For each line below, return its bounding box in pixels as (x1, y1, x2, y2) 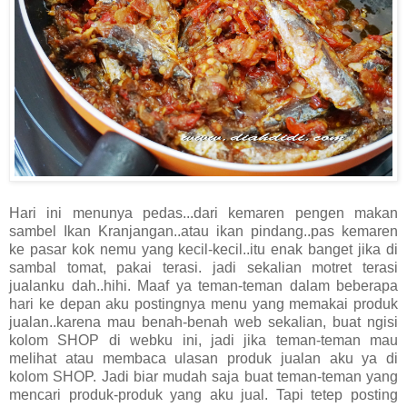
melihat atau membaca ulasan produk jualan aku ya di (9, 351, 398, 367)
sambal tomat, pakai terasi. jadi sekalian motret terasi (9, 260, 398, 276)
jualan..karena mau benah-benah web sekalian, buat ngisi (9, 314, 398, 331)
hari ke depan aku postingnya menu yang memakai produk (9, 296, 398, 313)
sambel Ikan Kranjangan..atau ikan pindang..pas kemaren (9, 223, 398, 240)
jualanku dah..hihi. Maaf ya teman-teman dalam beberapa (9, 278, 398, 294)
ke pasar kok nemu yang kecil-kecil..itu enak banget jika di (9, 242, 398, 258)
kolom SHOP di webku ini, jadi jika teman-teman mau (9, 333, 398, 349)
